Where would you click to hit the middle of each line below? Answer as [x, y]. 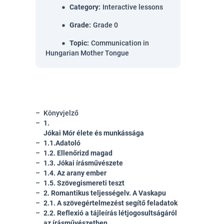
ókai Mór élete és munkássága [96, 133]
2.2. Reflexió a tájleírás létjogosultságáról [110, 213]
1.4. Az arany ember [75, 173]
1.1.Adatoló [62, 143]
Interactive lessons [133, 7]
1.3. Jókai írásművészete [83, 163]
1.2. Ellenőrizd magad [78, 153]
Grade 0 [105, 25]
